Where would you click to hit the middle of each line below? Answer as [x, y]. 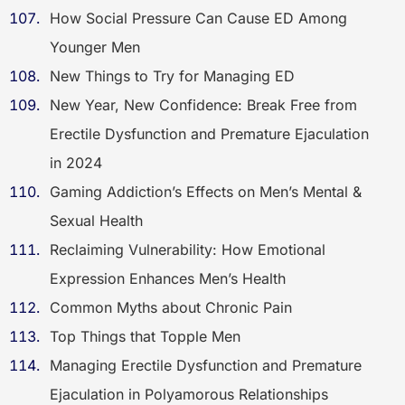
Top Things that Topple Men [145, 336]
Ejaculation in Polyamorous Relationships [189, 394]
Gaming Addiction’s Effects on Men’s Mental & [206, 192]
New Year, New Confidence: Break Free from [203, 105]
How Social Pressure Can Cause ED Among [198, 18]
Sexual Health [96, 221]
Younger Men [95, 47]
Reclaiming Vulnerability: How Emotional [188, 250]
